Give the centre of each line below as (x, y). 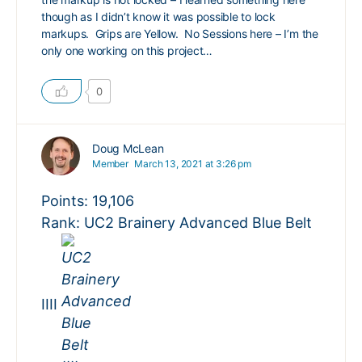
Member (110, 164)
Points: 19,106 (88, 201)
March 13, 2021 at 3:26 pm (193, 164)
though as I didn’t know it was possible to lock (158, 17)
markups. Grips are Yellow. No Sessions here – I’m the (180, 34)
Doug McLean (128, 148)
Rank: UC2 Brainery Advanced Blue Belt (177, 223)
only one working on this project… (127, 51)
